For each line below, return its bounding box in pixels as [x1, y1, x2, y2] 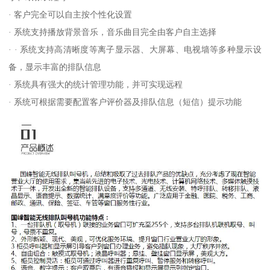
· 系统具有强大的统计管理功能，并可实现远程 [8, 80, 183, 90]
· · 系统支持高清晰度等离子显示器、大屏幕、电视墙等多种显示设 [8, 45, 262, 55]
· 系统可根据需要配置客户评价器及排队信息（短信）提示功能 [8, 97, 242, 107]
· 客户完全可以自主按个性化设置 [8, 10, 133, 20]
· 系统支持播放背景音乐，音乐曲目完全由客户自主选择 [8, 27, 217, 37]
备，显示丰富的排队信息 [8, 62, 102, 72]
